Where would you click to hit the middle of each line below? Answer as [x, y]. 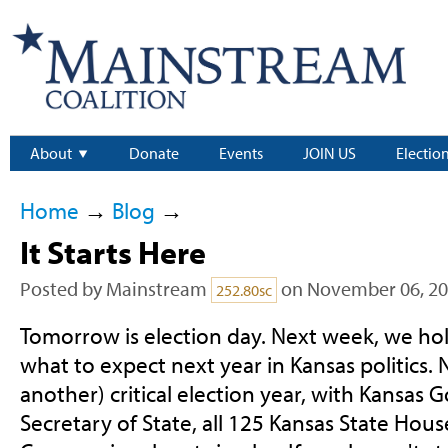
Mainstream [156, 289]
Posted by [62, 289]
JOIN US [329, 153]
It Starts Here [112, 252]
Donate [154, 153]
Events [241, 153]
